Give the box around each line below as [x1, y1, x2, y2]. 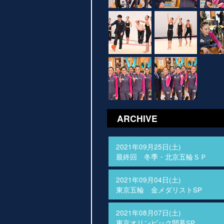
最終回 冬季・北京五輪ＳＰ [116, 151, 207, 161]
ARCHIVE [117, 111, 157, 124]
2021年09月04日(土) [116, 174, 181, 184]
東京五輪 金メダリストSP [116, 184, 202, 194]
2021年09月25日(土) [116, 141, 181, 151]
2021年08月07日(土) [116, 207, 181, 217]
